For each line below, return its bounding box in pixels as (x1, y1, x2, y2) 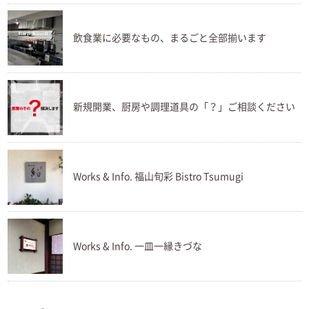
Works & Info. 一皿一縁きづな (73, 241, 203, 251)
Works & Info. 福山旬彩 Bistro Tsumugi (73, 172, 244, 181)
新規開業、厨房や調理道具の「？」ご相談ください (73, 102, 296, 112)
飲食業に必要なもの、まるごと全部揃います (73, 32, 267, 43)
